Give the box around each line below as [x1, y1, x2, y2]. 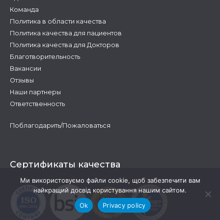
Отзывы [10, 76, 34, 84]
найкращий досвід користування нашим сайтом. [33, 186, 187, 194]
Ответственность [10, 100, 65, 108]
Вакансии [10, 64, 41, 72]
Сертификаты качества [10, 159, 120, 170]
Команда [10, 5, 39, 13]
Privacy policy [103, 201, 146, 209]
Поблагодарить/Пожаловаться [10, 121, 110, 129]
